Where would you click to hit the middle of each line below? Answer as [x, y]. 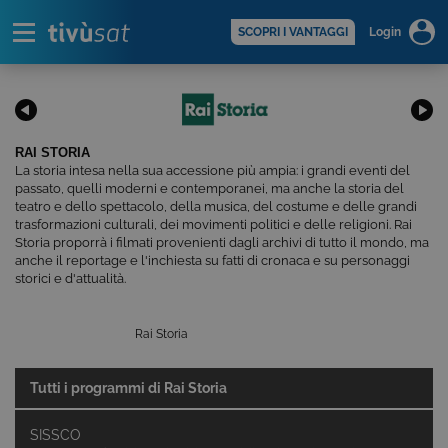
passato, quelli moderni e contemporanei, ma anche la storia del [209, 188]
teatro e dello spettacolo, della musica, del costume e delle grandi [216, 206]
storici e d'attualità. [70, 278]
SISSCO [55, 435]
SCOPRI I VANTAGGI [293, 32]
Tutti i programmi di [97, 388]
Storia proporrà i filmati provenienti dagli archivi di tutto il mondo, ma [222, 242]
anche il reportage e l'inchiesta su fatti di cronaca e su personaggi [212, 260]
